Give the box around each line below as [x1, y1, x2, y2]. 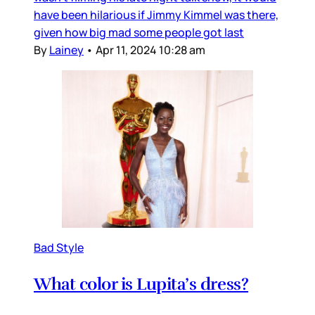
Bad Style [34, 239, 84, 255]
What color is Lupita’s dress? [34, 273, 249, 295]
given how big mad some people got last [34, 25, 244, 41]
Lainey [49, 42, 84, 58]
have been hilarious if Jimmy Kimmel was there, [34, 7, 278, 23]
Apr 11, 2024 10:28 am [96, 42, 205, 58]
